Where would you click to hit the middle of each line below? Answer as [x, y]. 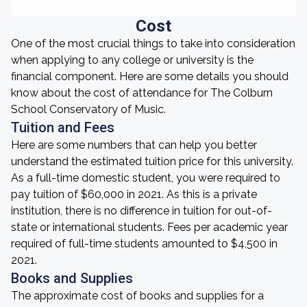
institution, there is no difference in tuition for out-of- [142, 211]
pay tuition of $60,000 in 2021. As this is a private [134, 194]
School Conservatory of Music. [88, 109]
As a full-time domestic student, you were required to [146, 178]
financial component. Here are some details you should [150, 76]
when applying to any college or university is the [132, 60]
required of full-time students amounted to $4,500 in [144, 244]
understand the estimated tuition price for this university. [152, 161]
